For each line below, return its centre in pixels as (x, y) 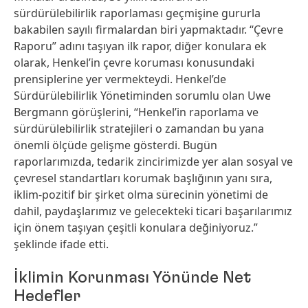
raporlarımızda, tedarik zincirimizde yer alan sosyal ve (153, 162)
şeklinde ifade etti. (61, 244)
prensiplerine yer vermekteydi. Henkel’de (120, 79)
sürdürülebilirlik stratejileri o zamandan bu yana (139, 129)
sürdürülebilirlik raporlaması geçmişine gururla (137, 13)
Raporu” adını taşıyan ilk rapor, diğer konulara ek (140, 46)
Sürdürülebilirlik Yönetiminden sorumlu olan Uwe (142, 96)
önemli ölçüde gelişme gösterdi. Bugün (115, 145)
